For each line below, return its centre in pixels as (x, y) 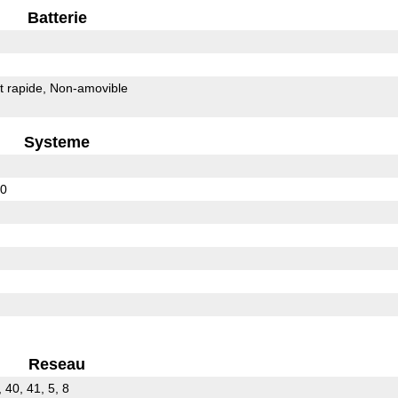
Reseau (57, 364)
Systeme (57, 142)
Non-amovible (88, 88)
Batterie (57, 17)
